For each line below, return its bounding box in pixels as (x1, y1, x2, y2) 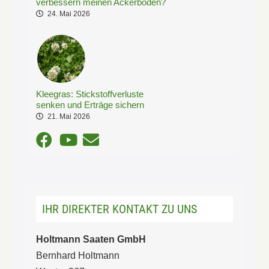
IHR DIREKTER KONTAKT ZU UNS (42, 201, 197, 216)
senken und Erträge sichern (36, 99, 144, 110)
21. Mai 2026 (47, 112, 90, 121)
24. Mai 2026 (47, 9, 90, 18)
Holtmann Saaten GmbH (36, 234, 146, 244)
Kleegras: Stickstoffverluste (36, 88, 144, 99)
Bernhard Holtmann (36, 250, 119, 261)
